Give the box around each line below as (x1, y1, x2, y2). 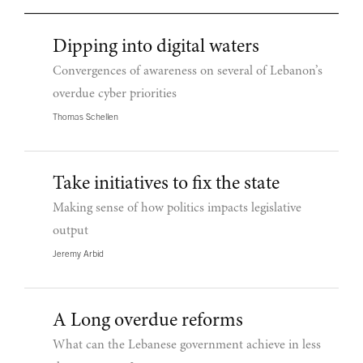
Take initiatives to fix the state (53, 174, 280, 194)
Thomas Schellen (53, 111, 118, 122)
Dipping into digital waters (53, 37, 259, 58)
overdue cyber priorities (53, 87, 177, 100)
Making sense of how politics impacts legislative (53, 201, 301, 215)
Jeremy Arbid (53, 248, 104, 258)
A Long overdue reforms (53, 311, 243, 331)
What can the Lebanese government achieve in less (53, 338, 321, 352)
